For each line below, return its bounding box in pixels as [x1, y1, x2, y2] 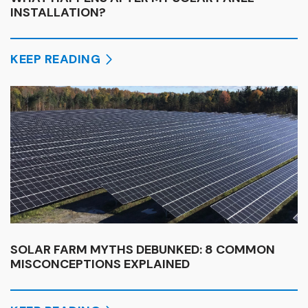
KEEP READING [10, 50, 101, 67]
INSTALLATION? [10, 3, 106, 21]
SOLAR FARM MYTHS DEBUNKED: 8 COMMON [10, 241, 275, 258]
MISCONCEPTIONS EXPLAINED [10, 255, 190, 272]
